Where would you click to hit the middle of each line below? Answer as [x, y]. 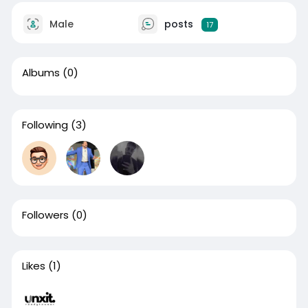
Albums [41, 73]
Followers [45, 215]
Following [45, 125]
